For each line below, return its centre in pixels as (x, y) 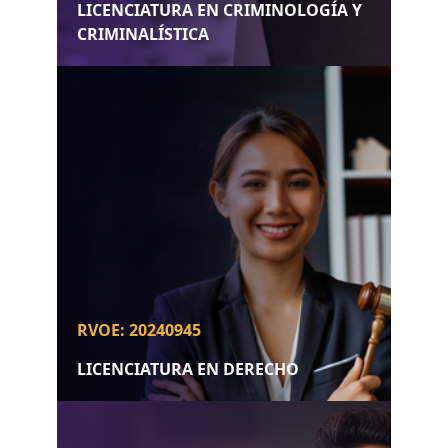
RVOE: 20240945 (138, 329)
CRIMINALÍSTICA (142, 34)
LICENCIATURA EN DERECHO (187, 368)
